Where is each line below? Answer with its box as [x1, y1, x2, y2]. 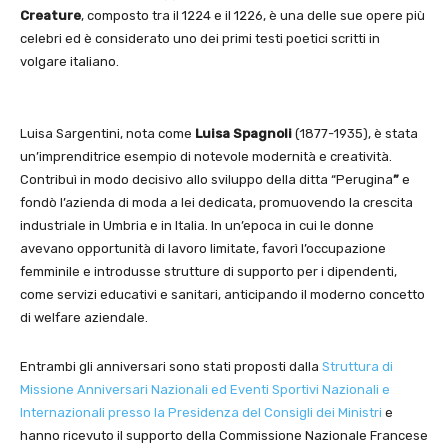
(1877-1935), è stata [292, 125, 418, 141]
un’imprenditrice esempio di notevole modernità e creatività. [20, 148, 392, 164]
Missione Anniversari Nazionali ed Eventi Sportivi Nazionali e [20, 381, 390, 397]
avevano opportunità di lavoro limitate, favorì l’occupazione [20, 240, 386, 256]
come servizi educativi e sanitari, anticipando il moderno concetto [20, 286, 425, 302]
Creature [20, 7, 81, 23]
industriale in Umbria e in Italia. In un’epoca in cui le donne [20, 217, 374, 233]
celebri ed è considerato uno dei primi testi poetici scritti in [20, 30, 380, 46]
